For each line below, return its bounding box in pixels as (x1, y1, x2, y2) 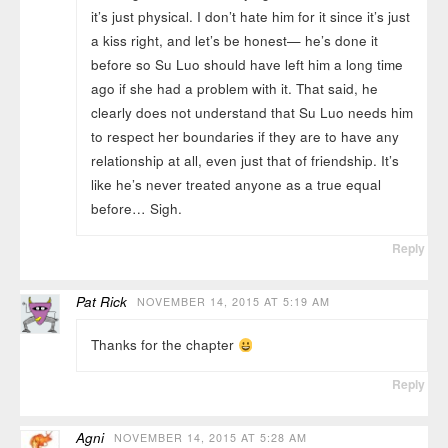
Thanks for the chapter (90, 335, 238, 355)
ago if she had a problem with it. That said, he (90, 79, 378, 99)
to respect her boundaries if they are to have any (90, 127, 399, 147)
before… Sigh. (90, 199, 182, 219)
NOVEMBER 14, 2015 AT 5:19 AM (137, 293, 331, 309)
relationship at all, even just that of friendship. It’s (90, 151, 399, 171)
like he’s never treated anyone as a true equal (90, 175, 381, 195)
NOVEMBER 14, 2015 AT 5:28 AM (114, 429, 308, 445)
